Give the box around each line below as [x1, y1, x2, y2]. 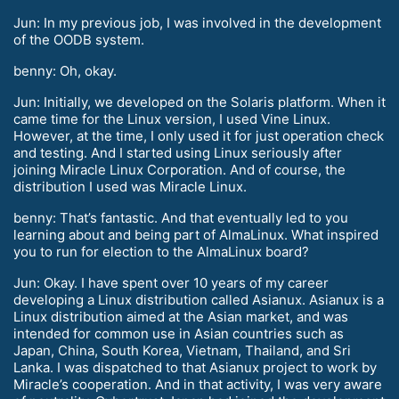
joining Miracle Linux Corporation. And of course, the [13, 161, 346, 179]
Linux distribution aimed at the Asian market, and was [13, 308, 348, 326]
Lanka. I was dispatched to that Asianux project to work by [13, 359, 377, 377]
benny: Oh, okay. [13, 62, 117, 80]
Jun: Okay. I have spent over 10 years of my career [13, 274, 329, 292]
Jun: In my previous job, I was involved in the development [13, 14, 381, 32]
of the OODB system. [13, 31, 144, 49]
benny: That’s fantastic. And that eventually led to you [13, 209, 348, 227]
